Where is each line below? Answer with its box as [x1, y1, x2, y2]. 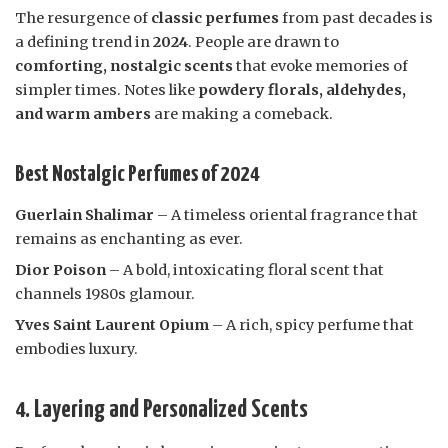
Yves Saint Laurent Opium [15, 316, 209, 335]
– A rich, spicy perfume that [209, 316, 414, 335]
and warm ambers [15, 105, 151, 124]
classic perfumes [151, 9, 279, 28]
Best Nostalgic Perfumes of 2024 [15, 163, 260, 187]
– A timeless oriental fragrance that [154, 206, 418, 225]
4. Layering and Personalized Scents [15, 398, 308, 423]
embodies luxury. [15, 340, 138, 359]
